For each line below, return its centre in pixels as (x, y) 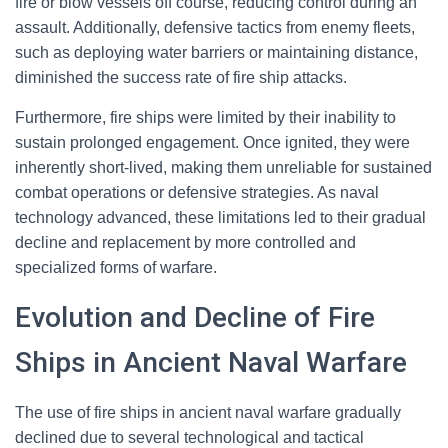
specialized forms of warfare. (116, 267)
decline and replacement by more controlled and (185, 242)
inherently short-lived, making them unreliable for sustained (223, 167)
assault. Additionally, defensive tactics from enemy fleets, (215, 27)
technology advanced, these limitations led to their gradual (220, 217)
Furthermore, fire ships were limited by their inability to (205, 117)
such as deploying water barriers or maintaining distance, (216, 52)
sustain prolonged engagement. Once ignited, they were (212, 142)
